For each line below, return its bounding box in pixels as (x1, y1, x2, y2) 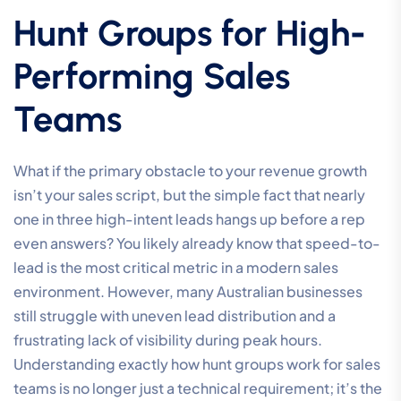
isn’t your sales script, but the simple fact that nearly (13, 184, 365, 204)
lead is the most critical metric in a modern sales (13, 257, 338, 277)
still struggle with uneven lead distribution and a (13, 305, 336, 325)
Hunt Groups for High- (13, 11, 366, 55)
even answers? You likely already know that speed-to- (13, 233, 380, 252)
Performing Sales (13, 54, 290, 98)
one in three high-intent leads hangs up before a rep (13, 209, 365, 228)
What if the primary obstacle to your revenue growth (13, 160, 367, 180)
